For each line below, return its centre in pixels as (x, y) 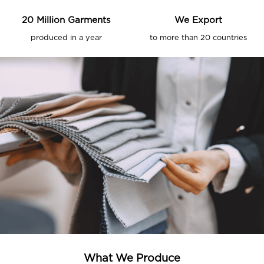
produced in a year (66, 38)
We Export (198, 21)
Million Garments (72, 21)
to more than (175, 38)
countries (228, 38)
